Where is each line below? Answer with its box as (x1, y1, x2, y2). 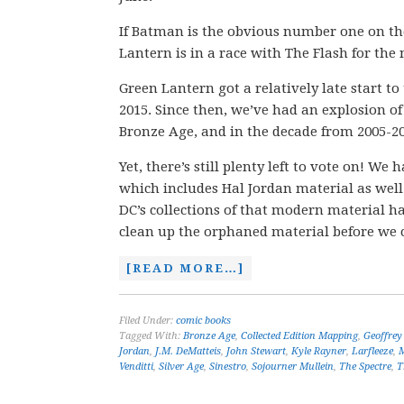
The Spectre (339, 361, 391, 372)
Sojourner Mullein (252, 361, 334, 372)
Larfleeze (352, 345, 393, 357)
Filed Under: (119, 315, 176, 326)
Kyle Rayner (291, 345, 346, 357)
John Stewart (226, 345, 286, 357)
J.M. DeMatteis (155, 345, 221, 357)
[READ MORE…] (126, 262, 244, 275)
